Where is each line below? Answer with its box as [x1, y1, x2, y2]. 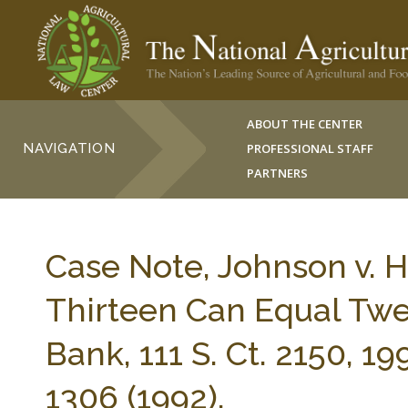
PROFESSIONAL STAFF [247, 140, 374, 157]
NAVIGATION [23, 140, 116, 157]
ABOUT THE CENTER [247, 116, 363, 132]
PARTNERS [247, 165, 309, 181]
